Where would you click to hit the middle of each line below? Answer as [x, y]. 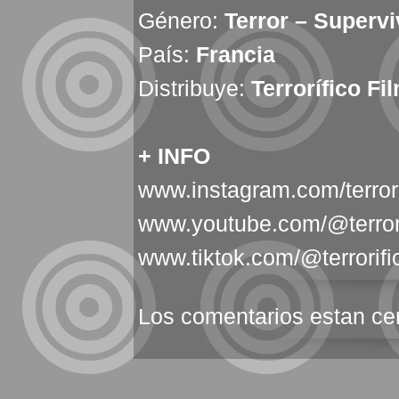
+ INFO [174, 156]
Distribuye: [195, 88]
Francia [236, 54]
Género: [178, 20]
